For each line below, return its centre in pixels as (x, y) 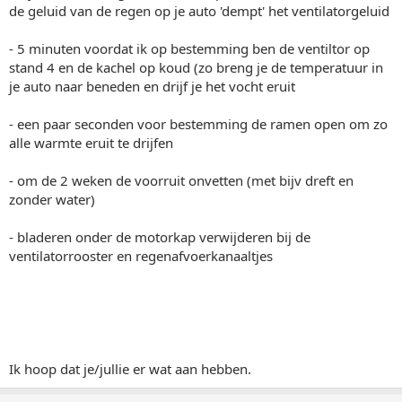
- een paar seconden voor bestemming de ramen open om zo (198, 124)
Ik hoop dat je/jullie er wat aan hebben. (130, 369)
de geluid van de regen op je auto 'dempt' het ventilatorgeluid (199, 11)
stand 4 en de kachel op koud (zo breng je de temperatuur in (196, 67)
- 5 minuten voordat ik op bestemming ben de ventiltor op (189, 48)
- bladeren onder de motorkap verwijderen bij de (160, 237)
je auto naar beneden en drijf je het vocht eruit (152, 86)
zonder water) (52, 199)
